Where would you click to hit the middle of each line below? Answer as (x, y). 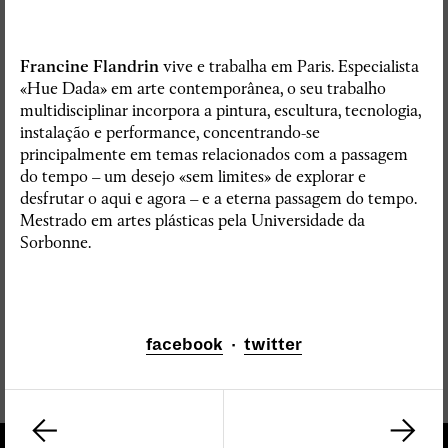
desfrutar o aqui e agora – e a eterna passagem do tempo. (218, 198)
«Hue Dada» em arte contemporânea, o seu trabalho (203, 88)
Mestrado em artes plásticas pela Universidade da (192, 220)
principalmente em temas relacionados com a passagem (214, 154)
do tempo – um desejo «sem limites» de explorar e (193, 176)
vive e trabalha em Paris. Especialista (291, 66)
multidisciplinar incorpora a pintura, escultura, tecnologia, (220, 110)
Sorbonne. (55, 242)
